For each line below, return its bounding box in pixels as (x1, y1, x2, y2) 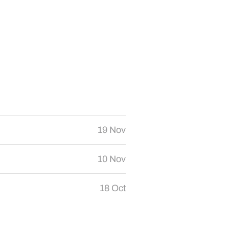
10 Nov (98, 154, 126, 164)
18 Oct (100, 183, 126, 193)
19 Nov (98, 125, 126, 135)
